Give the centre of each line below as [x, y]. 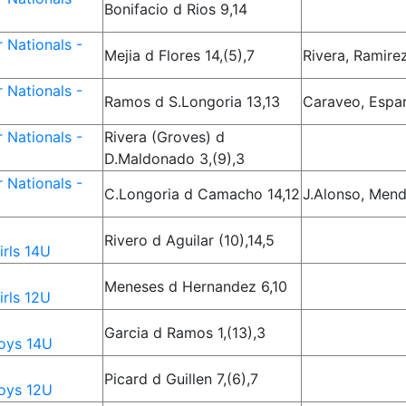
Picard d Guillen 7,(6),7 [182, 379]
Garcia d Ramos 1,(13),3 [185, 333]
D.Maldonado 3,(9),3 [175, 159]
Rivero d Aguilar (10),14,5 [190, 240]
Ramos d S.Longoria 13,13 [193, 101]
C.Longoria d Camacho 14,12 [203, 194]
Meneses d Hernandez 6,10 [196, 286]
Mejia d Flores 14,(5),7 [180, 55]
